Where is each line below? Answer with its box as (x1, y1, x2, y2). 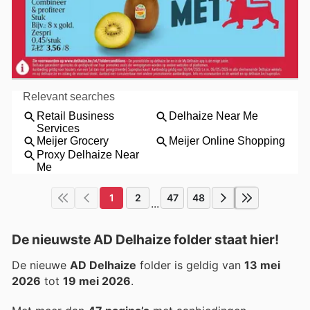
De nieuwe (12, 258, 70, 273)
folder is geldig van (136, 258, 244, 273)
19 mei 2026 (63, 274, 131, 289)
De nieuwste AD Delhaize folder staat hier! (12, 231, 279, 248)
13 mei (244, 258, 280, 273)
